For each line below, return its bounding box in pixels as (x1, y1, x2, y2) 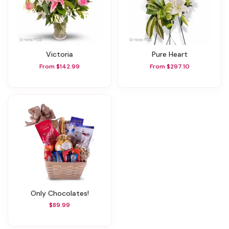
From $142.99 (39, 62, 80, 71)
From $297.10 (149, 62, 190, 71)
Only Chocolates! (36, 188, 89, 198)
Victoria (51, 50, 73, 59)
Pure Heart (155, 50, 188, 59)
